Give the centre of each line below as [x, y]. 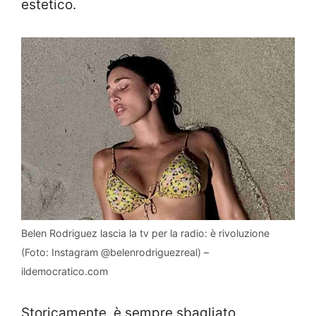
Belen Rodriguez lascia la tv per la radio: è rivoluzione [145, 233]
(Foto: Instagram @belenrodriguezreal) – [115, 252]
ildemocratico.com [65, 271]
